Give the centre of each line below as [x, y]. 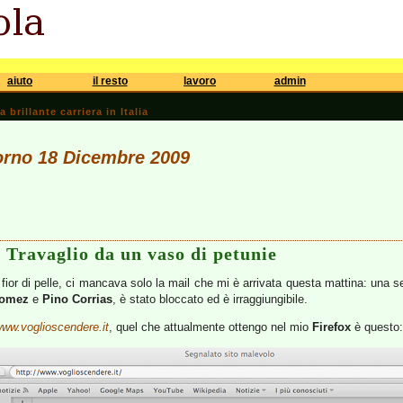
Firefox [331, 327]
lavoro [200, 81]
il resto [110, 81]
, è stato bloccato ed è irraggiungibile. [210, 299]
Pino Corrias [77, 299]
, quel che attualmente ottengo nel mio [210, 327]
